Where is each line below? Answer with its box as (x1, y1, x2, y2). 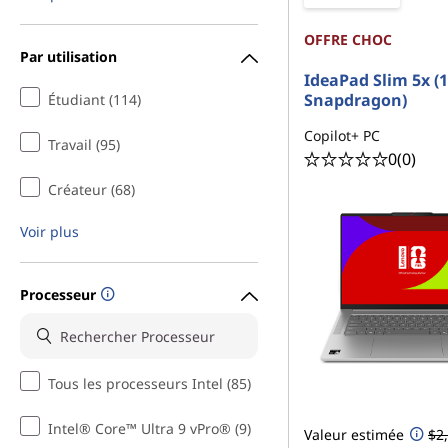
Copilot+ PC (304, 126, 380, 145)
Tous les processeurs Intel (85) (48, 374, 251, 393)
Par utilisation (20, 46, 117, 66)
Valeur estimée (304, 425, 404, 444)
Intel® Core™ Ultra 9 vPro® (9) (48, 419, 251, 438)
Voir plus (20, 222, 79, 241)
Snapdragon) (304, 89, 407, 111)
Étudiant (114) (48, 90, 141, 109)
